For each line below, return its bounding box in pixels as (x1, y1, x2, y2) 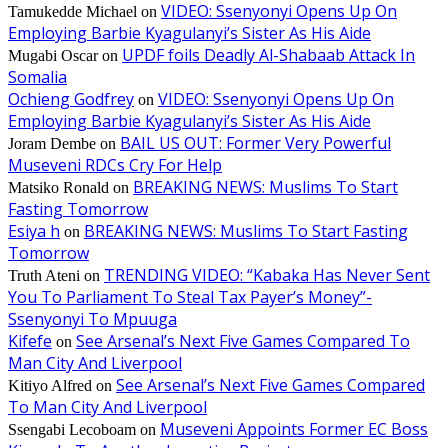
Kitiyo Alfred (8, 377, 92, 395)
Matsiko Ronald (8, 179, 109, 197)
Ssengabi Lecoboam (8, 421, 136, 439)
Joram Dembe (8, 135, 96, 153)
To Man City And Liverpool (8, 396, 207, 419)
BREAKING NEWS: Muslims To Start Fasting (84, 220, 408, 243)
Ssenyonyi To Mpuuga (8, 308, 177, 331)
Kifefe (8, 330, 52, 353)
